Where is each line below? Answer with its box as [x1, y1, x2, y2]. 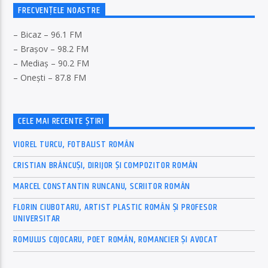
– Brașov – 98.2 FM [13, 43, 89, 55]
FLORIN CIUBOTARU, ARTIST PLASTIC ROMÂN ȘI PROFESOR [13, 199, 218, 215]
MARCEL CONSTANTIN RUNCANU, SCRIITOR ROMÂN [13, 178, 191, 194]
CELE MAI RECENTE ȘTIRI [18, 114, 105, 129]
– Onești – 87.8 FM [13, 72, 87, 84]
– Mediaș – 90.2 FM [13, 57, 90, 69]
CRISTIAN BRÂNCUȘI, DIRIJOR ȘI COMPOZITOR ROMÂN [13, 157, 199, 173]
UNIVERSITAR [13, 211, 61, 226]
